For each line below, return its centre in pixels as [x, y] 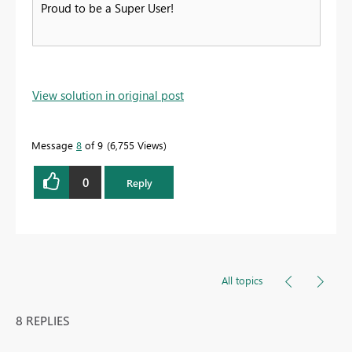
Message [54, 145]
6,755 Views [137, 145]
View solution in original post [108, 95]
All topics [242, 280]
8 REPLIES [43, 321]
